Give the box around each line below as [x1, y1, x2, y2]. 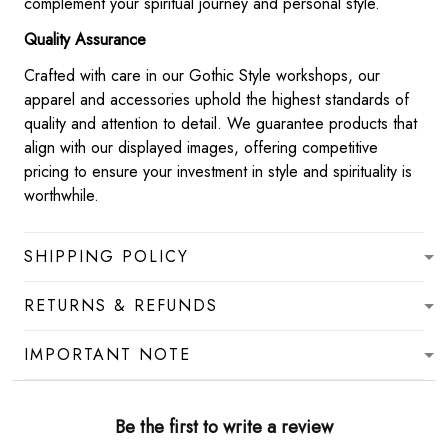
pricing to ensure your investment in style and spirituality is [24, 160, 412, 184]
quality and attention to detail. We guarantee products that [24, 112, 417, 136]
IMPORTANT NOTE [24, 343, 191, 367]
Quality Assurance [24, 28, 146, 52]
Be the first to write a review [115, 414, 333, 441]
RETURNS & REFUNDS [24, 294, 218, 318]
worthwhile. [24, 184, 99, 208]
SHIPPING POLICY [24, 245, 189, 269]
